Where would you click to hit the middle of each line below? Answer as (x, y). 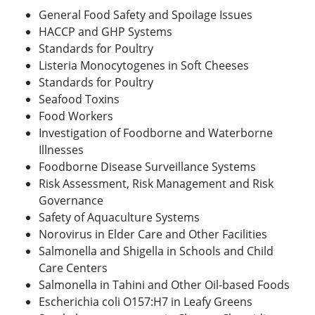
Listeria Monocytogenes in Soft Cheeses (144, 66)
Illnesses (61, 150)
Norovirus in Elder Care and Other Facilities (153, 234)
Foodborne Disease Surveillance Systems (147, 167)
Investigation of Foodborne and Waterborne (156, 133)
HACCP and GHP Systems (105, 32)
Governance (71, 201)
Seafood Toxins (79, 99)
